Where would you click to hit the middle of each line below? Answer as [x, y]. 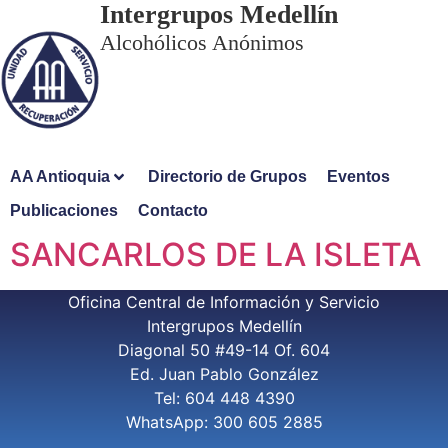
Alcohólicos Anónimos [201, 42]
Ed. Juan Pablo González [224, 374]
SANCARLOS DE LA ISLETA [215, 254]
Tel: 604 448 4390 [224, 398]
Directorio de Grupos [227, 176]
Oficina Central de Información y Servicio [224, 302]
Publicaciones [64, 210]
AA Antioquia [60, 176]
